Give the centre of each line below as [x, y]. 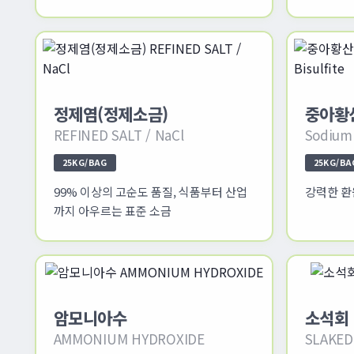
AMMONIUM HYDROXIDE [129, 338]
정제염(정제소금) [111, 113]
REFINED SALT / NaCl [119, 134]
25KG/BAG [85, 162]
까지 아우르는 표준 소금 [112, 210]
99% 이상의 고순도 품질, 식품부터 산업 [150, 191]
